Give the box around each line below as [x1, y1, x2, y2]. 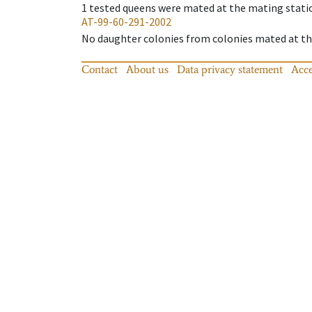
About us [126, 62, 169, 76]
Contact [81, 62, 118, 76]
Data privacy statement [177, 62, 283, 76]
